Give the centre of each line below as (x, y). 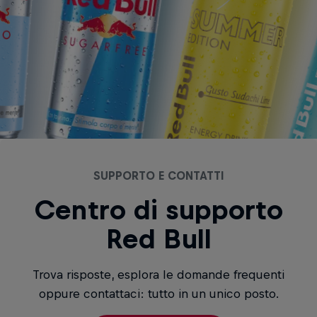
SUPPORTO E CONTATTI (158, 175)
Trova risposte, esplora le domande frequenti (158, 274)
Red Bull (158, 239)
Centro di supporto (158, 210)
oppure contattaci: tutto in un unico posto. (158, 293)
